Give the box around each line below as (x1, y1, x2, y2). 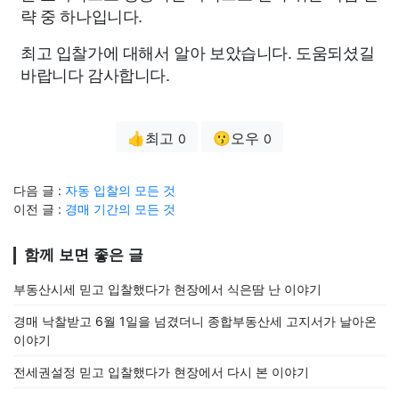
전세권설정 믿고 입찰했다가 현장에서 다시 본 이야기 (13, 364, 309, 379)
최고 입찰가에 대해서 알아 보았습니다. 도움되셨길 (20, 40, 375, 63)
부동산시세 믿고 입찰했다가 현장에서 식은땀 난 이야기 (13, 281, 322, 297)
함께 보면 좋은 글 (24, 247, 143, 264)
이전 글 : (13, 201, 65, 216)
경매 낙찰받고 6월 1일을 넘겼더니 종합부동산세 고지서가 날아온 (13, 313, 377, 329)
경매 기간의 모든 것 (65, 201, 175, 216)
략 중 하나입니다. (20, 4, 142, 27)
